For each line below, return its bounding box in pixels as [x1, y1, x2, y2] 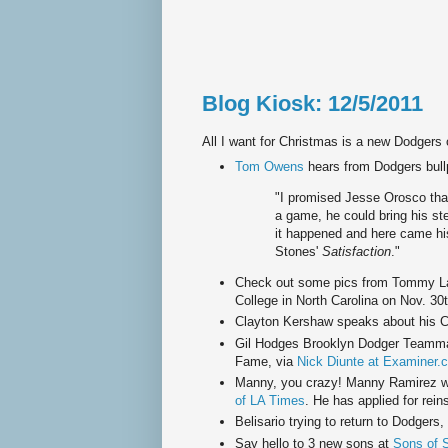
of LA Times [235, 393, 305, 409]
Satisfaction [322, 243, 391, 259]
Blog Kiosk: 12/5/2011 [202, 91, 423, 117]
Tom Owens [235, 158, 308, 174]
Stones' [275, 243, 322, 259]
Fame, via [235, 353, 297, 369]
